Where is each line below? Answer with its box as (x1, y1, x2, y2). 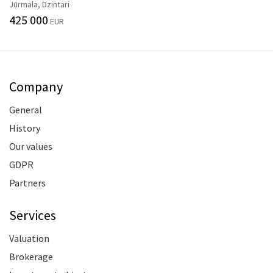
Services (9, 207, 56, 224)
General (9, 103, 42, 116)
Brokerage (9, 250, 53, 263)
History (9, 121, 40, 134)
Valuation (9, 232, 49, 244)
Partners (9, 176, 46, 189)
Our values (9, 140, 52, 152)
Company (9, 77, 63, 95)
